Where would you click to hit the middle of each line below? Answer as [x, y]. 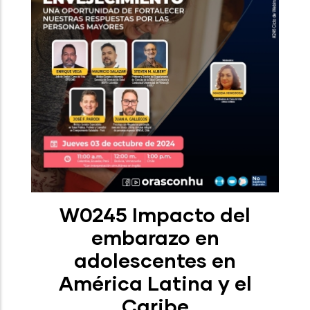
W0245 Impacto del [155, 214]
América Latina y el [155, 283]
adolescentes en [155, 260]
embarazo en [155, 237]
